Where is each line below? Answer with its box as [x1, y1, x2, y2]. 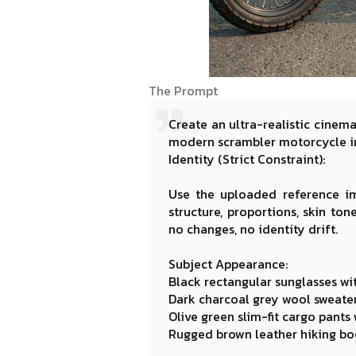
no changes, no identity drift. [168, 219, 338, 238]
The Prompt [149, 81, 218, 100]
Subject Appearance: [168, 254, 288, 273]
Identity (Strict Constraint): [168, 149, 325, 168]
